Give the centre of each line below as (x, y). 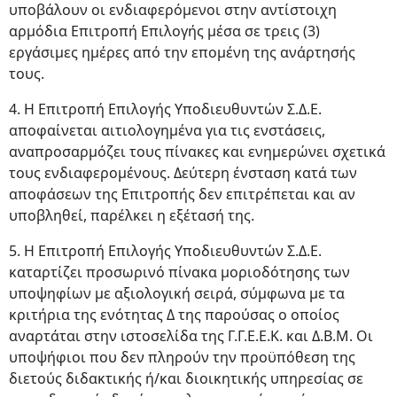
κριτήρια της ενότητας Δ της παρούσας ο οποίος (174, 315)
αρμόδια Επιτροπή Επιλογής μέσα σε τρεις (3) (164, 31)
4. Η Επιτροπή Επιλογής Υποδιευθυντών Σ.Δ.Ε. (165, 109)
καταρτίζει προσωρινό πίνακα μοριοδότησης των (179, 272)
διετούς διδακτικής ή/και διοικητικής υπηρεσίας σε (186, 378)
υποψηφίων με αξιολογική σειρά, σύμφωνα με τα (177, 293)
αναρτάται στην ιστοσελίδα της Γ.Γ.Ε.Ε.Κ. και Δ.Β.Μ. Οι (191, 336)
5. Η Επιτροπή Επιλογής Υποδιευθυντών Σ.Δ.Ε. (165, 251)
